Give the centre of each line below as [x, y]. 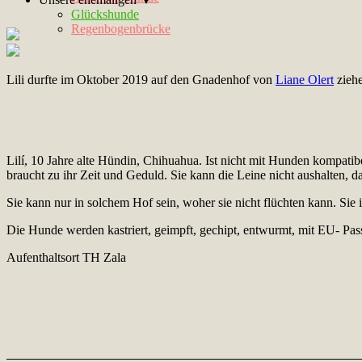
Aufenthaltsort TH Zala [66, 258]
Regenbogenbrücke [121, 29]
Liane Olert [305, 80]
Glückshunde [105, 14]
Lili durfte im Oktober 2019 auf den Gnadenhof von [141, 80]
